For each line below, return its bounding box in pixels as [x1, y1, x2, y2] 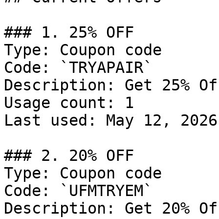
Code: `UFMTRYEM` [4, 182, 153, 199]
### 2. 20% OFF [4, 147, 134, 164]
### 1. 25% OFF [4, 23, 134, 41]
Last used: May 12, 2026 [4, 111, 218, 129]
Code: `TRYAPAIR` [4, 59, 153, 76]
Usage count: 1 [4, 94, 134, 111]
